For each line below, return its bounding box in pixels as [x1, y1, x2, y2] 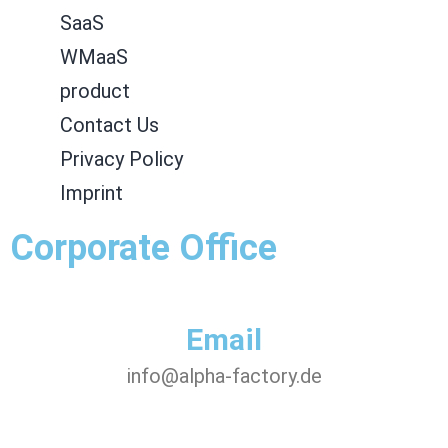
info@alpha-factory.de [126, 363, 322, 388]
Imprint [60, 180, 123, 205]
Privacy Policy [60, 146, 183, 171]
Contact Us [60, 112, 159, 137]
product [60, 78, 130, 103]
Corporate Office [10, 226, 277, 269]
